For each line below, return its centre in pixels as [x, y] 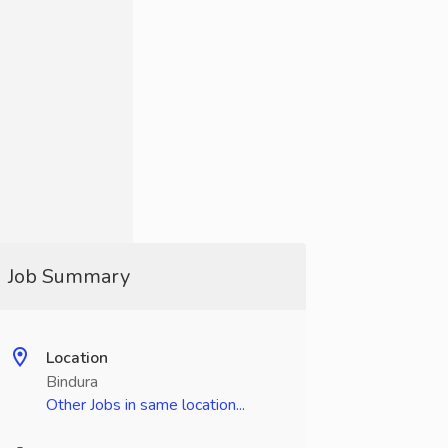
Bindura [71, 382]
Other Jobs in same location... [145, 405]
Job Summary [68, 276]
